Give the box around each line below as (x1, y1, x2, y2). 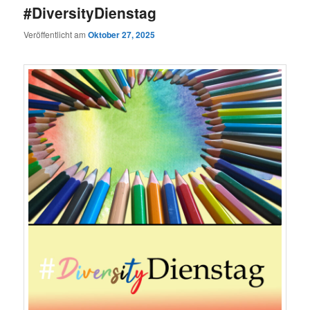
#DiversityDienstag (24, 2, 157, 24)
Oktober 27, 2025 (88, 28, 156, 41)
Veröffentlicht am (24, 28, 89, 40)
